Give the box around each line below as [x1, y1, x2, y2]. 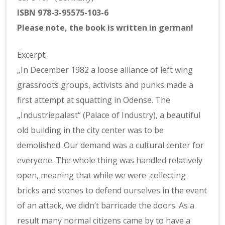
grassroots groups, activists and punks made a [17, 79, 194, 90]
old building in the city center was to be [17, 125, 164, 136]
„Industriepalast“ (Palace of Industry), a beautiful [17, 109, 201, 121]
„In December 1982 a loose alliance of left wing [17, 64, 193, 75]
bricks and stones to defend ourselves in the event [17, 185, 207, 196]
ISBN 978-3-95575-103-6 [17, 7, 109, 18]
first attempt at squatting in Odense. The [17, 94, 171, 105]
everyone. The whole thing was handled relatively [17, 155, 203, 166]
